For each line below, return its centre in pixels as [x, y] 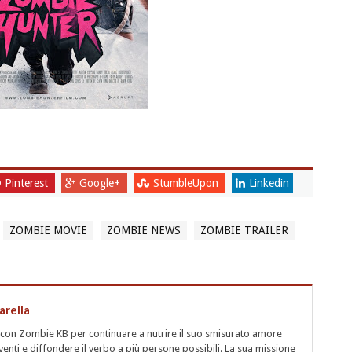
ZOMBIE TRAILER [244, 231]
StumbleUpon [187, 183]
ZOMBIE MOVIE [48, 231]
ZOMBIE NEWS [143, 231]
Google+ [101, 183]
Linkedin [269, 183]
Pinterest [27, 183]
